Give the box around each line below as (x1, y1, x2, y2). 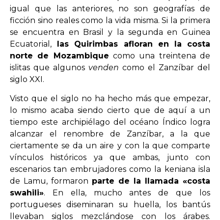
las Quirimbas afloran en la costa (52, 39, 210, 49)
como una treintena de (109, 51, 211, 61)
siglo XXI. (10, 75, 44, 84)
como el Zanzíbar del (122, 63, 210, 73)
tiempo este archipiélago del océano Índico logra (10, 117, 210, 127)
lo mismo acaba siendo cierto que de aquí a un (10, 105, 210, 115)
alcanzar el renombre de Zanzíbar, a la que (10, 129, 210, 138)
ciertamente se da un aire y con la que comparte (10, 140, 210, 150)
